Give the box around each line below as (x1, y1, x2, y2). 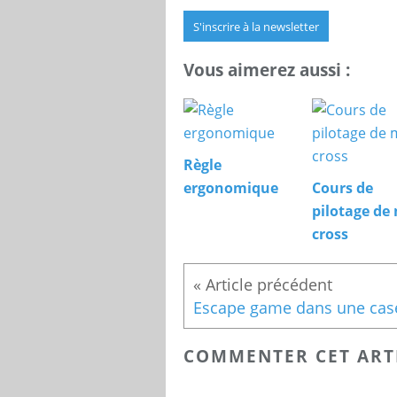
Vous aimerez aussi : (183, 58, 350, 81)
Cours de (312, 177, 373, 198)
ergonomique (183, 177, 278, 198)
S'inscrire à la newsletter (193, 19, 319, 35)
